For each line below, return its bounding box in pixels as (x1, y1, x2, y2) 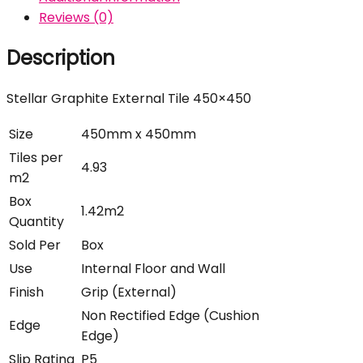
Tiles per (9, 148, 63, 167)
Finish (9, 283, 44, 301)
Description (6, 45, 115, 72)
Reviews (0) (39, 8, 113, 28)
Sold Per (9, 236, 61, 254)
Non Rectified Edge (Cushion (81, 306, 259, 325)
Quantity (9, 212, 64, 231)
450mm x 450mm (81, 125, 196, 143)
